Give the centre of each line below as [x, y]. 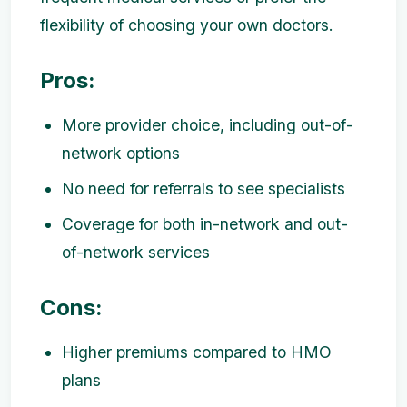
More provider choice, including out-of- [208, 124]
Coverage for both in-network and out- [205, 223]
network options [121, 153]
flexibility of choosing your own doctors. [187, 25]
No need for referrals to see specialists [203, 188]
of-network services [136, 252]
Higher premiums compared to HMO [197, 352]
